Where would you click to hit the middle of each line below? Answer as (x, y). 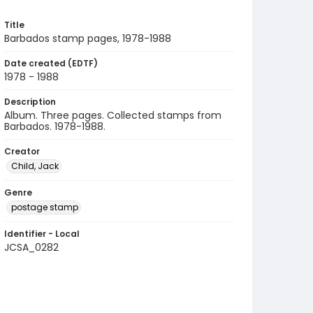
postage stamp (45, 207)
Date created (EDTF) (51, 63)
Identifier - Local (42, 234)
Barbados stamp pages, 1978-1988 (88, 38)
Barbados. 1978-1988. (55, 126)
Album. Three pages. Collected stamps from (113, 115)
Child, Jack (35, 166)
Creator (22, 151)
